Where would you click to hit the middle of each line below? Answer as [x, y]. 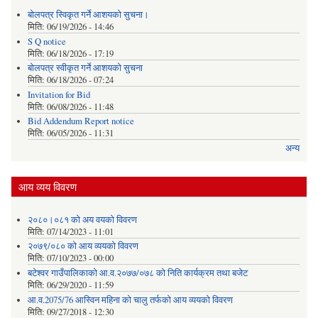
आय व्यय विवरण [48, 187]
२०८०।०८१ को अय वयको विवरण [82, 219]
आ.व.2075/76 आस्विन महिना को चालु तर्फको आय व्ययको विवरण [130, 300]
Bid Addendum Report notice [81, 121]
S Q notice [46, 41]
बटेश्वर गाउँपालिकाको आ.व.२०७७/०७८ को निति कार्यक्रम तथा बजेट [137, 273]
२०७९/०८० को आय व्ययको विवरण [83, 246]
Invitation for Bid [59, 94]
